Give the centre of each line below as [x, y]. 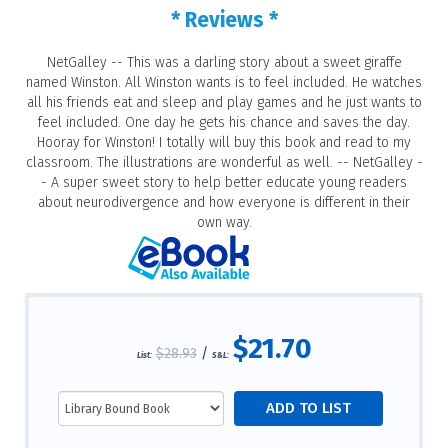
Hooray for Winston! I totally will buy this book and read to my [224, 142]
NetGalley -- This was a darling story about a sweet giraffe [224, 62]
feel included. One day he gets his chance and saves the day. [224, 122]
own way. [224, 222]
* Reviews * [224, 20]
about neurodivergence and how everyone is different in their [224, 202]
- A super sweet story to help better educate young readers [224, 182]
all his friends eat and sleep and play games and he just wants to [224, 102]
